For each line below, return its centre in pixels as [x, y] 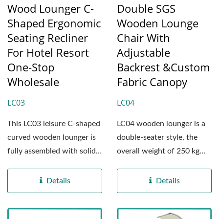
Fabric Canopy [152, 82]
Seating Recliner [48, 38]
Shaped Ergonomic [54, 23]
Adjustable [143, 53]
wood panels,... [33, 165]
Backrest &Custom [163, 67]
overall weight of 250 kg [158, 151]
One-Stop [31, 67]
